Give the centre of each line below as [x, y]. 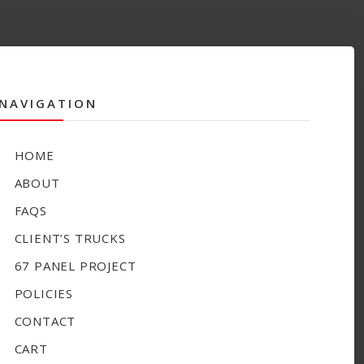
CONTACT [45, 321]
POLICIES [44, 294]
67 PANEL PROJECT [75, 266]
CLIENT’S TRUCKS [70, 238]
